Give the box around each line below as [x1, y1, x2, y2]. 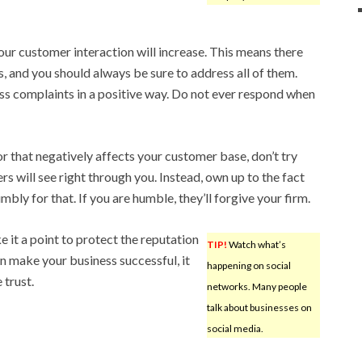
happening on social [206, 259, 291, 271]
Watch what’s [226, 238, 286, 250]
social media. [206, 322, 263, 335]
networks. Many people [206, 280, 307, 293]
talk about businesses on [206, 301, 312, 314]
